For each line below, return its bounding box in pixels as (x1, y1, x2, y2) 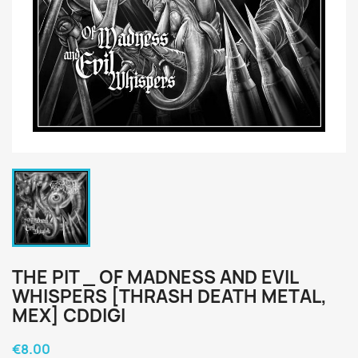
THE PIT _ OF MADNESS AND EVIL (12, 265, 298, 289)
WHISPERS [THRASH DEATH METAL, (12, 284, 327, 308)
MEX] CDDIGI (12, 304, 125, 328)
